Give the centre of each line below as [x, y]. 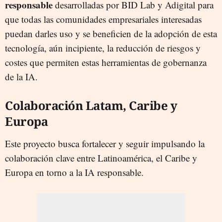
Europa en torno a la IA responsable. [76, 172]
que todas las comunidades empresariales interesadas [103, 19]
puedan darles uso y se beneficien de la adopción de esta [111, 33]
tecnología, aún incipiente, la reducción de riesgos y [103, 48]
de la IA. [21, 76]
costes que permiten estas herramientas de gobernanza [106, 62]
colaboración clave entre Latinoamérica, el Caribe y [101, 158]
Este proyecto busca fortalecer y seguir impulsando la [105, 143]
